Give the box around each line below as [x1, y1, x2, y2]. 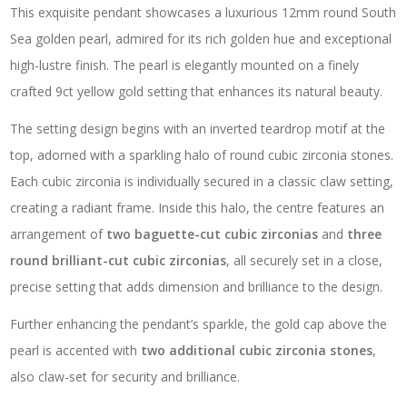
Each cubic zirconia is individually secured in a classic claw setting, [10, 173, 394, 191]
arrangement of [10, 225, 107, 243]
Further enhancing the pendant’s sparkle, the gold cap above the [10, 315, 388, 333]
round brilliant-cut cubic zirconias [10, 252, 227, 270]
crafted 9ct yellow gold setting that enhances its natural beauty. [10, 83, 383, 101]
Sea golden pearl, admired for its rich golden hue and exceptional [10, 30, 392, 48]
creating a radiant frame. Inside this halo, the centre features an [10, 199, 385, 217]
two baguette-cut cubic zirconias [106, 225, 319, 243]
